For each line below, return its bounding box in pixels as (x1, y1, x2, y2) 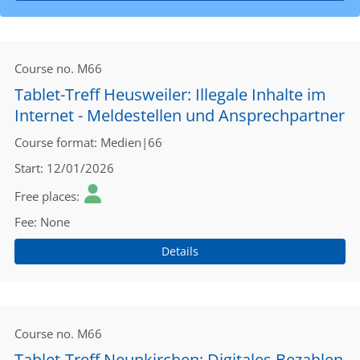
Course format (14, 134, 94, 150)
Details (162, 243, 198, 259)
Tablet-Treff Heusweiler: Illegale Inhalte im (14, 84, 326, 105)
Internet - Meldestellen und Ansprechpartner (14, 104, 345, 126)
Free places (14, 188, 76, 204)
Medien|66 (100, 134, 162, 150)
